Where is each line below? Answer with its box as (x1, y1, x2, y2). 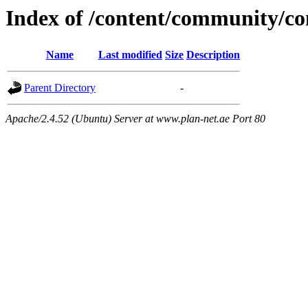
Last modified (98, 49, 162, 61)
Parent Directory (24, 82, 96, 94)
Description (186, 49, 240, 61)
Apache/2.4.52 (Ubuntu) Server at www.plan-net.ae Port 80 (5, 113, 265, 125)
